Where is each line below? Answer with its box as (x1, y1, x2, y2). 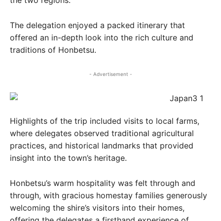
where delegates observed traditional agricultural (10, 128, 194, 139)
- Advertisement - (89, 71, 132, 77)
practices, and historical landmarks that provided (10, 141, 193, 151)
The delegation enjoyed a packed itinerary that (10, 20, 185, 31)
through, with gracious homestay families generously (10, 190, 207, 201)
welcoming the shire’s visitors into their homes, (10, 203, 184, 213)
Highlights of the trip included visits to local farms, (10, 116, 199, 126)
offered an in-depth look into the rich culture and (10, 33, 193, 43)
